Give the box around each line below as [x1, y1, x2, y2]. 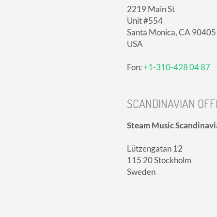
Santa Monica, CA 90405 [127, 27, 216, 37]
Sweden [127, 166, 155, 177]
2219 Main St [127, 3, 175, 14]
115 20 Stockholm [127, 155, 191, 165]
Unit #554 [127, 15, 163, 26]
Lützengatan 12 [127, 143, 183, 154]
